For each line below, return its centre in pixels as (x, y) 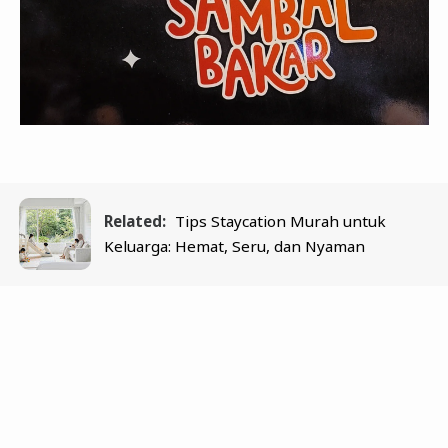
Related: (135, 221)
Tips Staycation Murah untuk (281, 221)
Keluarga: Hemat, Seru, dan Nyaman (235, 246)
